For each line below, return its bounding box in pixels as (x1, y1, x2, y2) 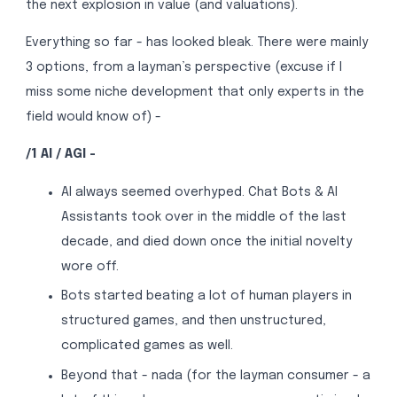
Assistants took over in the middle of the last (60, 210, 346, 223)
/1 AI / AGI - (25, 148, 96, 161)
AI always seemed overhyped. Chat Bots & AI (60, 185, 338, 198)
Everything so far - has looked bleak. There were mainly (25, 35, 369, 49)
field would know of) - (25, 110, 161, 123)
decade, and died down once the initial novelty (60, 235, 353, 248)
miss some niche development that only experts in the (25, 85, 364, 98)
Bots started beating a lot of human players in (60, 290, 352, 303)
